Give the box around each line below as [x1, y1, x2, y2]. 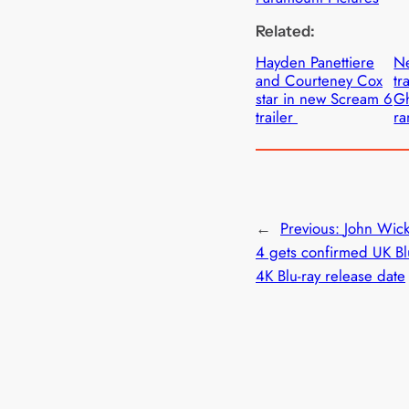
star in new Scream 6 [256, 88, 393, 110]
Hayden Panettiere [256, 51, 374, 74]
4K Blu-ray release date [256, 264, 405, 287]
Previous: [280, 216, 344, 239]
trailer [256, 106, 298, 129]
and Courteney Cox [256, 69, 383, 92]
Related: [256, 22, 315, 41]
